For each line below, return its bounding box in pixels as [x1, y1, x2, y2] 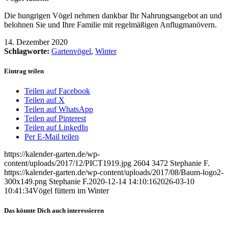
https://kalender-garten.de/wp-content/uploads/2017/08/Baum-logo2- [4, 168, 223, 177]
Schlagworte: [4, 46, 49, 55]
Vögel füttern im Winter [33, 186, 109, 195]
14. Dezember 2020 [4, 37, 68, 46]
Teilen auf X [24, 96, 65, 105]
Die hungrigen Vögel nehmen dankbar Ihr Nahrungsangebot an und [4, 11, 222, 20]
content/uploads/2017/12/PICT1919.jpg [4, 159, 131, 168]
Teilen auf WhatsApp [24, 105, 93, 114]
